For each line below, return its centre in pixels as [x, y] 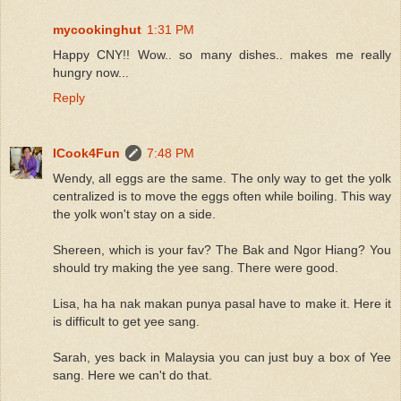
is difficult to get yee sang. [126, 321]
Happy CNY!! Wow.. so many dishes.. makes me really [222, 54]
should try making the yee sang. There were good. [196, 267]
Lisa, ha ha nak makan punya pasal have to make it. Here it [222, 303]
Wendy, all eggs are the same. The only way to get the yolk [222, 178]
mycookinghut [97, 29]
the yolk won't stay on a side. [134, 213]
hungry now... [91, 72]
